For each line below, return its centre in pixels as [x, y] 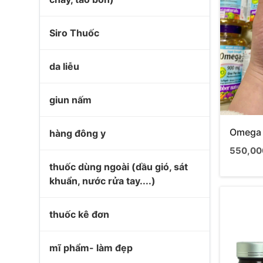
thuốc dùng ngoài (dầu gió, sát [119, 167]
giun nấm [70, 100]
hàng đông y [77, 133]
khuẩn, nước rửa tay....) [102, 181]
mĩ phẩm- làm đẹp [91, 248]
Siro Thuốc [74, 33]
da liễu [64, 66]
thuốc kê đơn [79, 214]
